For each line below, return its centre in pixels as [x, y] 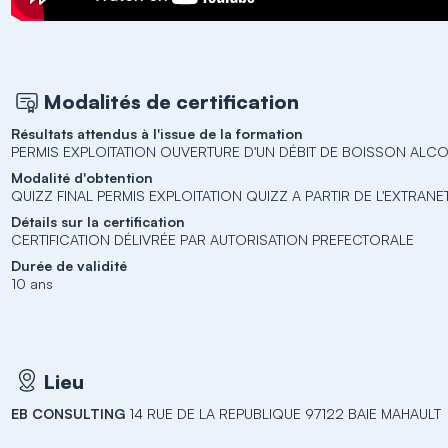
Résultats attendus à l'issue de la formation [157, 133]
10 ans [32, 283]
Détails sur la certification [98, 221]
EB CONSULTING [70, 413]
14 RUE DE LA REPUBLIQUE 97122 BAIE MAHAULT [285, 413]
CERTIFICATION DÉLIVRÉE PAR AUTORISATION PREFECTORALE [213, 239]
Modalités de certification [171, 101]
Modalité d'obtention [82, 177]
